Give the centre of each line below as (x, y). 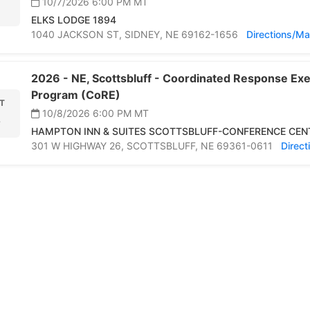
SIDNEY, (145, 35)
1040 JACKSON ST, (78, 35)
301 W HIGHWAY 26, (79, 146)
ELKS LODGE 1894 (74, 20)
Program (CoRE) (76, 95)
